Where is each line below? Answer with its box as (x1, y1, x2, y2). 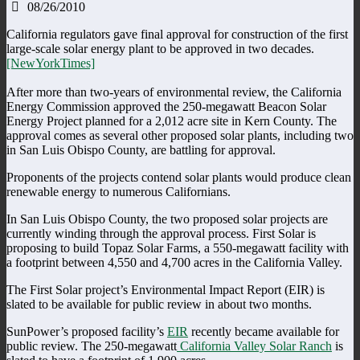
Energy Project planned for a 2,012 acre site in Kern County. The (6, 113, 337, 128)
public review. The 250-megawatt (6, 338, 177, 353)
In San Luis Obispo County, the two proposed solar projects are (6, 211, 328, 226)
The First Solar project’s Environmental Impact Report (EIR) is (6, 282, 325, 297)
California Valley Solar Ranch (177, 338, 332, 353)
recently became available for (188, 324, 339, 338)
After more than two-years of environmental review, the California (6, 84, 342, 99)
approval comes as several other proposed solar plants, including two (6, 128, 354, 142)
